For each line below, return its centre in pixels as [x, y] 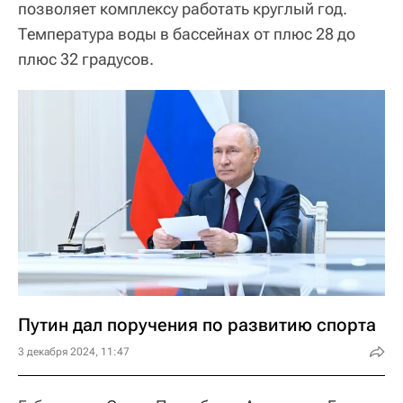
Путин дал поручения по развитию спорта [197, 325]
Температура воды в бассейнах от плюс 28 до [187, 33]
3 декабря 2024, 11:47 [74, 352]
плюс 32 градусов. [86, 58]
